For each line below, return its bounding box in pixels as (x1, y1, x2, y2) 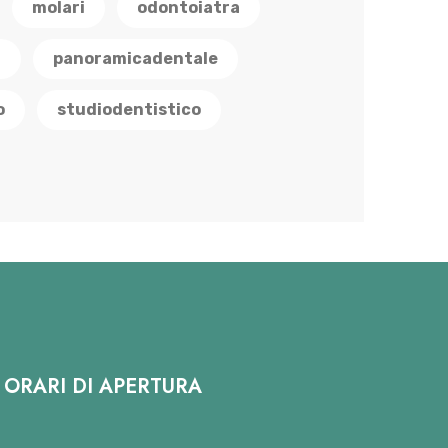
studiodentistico (57, 100, 201, 120)
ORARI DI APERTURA (3, 372, 202, 402)
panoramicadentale (53, 49, 218, 69)
